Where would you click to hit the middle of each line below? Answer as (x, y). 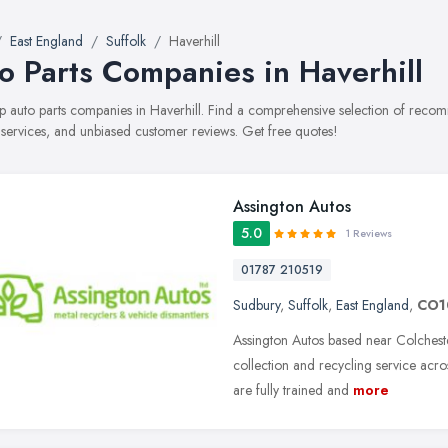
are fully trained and (291, 390)
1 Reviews (369, 233)
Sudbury (256, 305)
